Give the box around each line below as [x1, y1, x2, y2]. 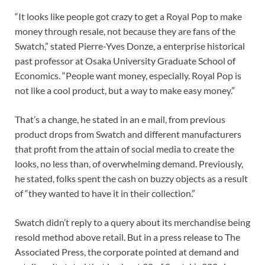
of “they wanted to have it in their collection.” [15, 188, 195, 199]
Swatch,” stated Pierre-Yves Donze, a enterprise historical [15, 40, 245, 52]
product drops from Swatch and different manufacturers [15, 128, 241, 140]
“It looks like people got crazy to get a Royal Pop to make [15, 11, 242, 22]
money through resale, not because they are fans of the [15, 25, 235, 37]
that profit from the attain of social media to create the [15, 143, 234, 155]
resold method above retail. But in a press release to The [15, 231, 240, 243]
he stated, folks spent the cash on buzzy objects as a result [15, 173, 248, 185]
